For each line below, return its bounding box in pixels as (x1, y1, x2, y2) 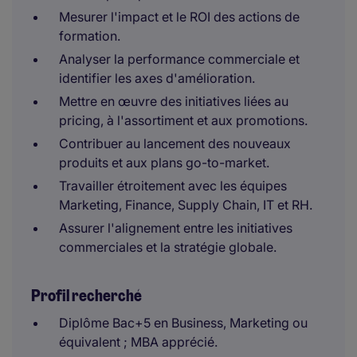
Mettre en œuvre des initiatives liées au (59, 93, 288, 109)
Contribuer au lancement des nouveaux (59, 135, 291, 151)
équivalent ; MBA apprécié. (59, 334, 218, 350)
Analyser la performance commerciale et (59, 51, 300, 67)
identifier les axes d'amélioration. (59, 70, 255, 86)
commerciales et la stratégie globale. (59, 239, 277, 255)
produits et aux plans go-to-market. (59, 155, 269, 171)
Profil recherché (31, 285, 142, 306)
